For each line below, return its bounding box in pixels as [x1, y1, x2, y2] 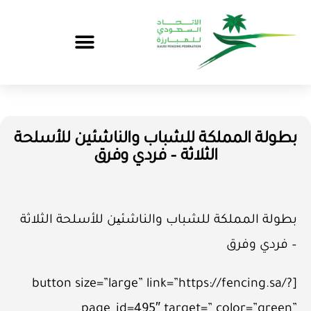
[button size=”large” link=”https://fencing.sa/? [32, 277, 292, 292]
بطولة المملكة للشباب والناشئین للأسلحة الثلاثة [20, 213, 297, 228]
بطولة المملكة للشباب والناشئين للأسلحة [14, 131, 297, 149]
